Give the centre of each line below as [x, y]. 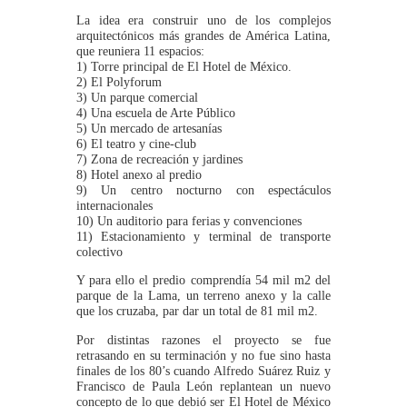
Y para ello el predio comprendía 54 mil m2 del [203, 280]
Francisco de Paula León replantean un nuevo [203, 386]
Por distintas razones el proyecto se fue [203, 339]
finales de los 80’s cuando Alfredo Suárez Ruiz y [203, 370]
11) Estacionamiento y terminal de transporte [203, 237]
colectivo [100, 252]
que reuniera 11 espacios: [141, 51]
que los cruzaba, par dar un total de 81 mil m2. [198, 311]
